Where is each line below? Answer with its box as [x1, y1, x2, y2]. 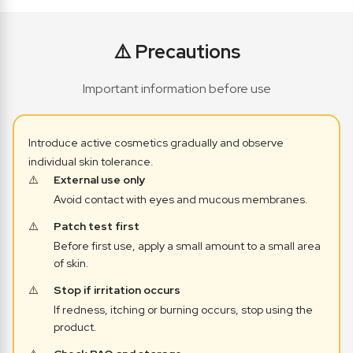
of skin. [54, 256, 89, 271]
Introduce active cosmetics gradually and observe [28, 136, 284, 150]
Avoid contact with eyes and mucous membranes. [54, 192, 308, 207]
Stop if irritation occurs [54, 283, 180, 298]
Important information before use [82, 80, 271, 98]
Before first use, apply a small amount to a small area [54, 239, 321, 254]
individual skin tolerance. [28, 154, 154, 169]
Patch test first [54, 219, 139, 234]
